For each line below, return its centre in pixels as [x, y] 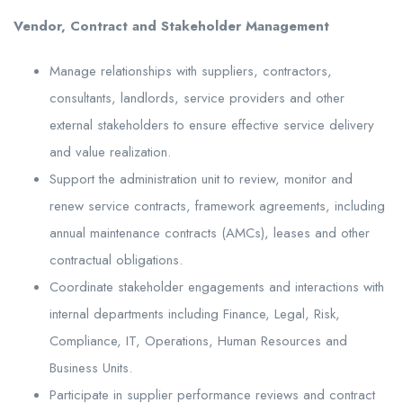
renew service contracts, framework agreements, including [217, 206]
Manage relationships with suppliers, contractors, [191, 71]
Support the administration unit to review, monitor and [201, 179]
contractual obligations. [116, 260]
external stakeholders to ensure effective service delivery [212, 125]
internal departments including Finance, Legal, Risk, [195, 313]
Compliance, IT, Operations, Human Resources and [198, 340]
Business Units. [91, 367]
